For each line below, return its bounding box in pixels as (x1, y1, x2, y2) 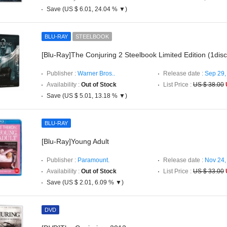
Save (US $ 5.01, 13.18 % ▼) (47, 92, 127, 99)
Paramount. (78, 157, 109, 164)
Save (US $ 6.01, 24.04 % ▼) (47, 6, 127, 13)
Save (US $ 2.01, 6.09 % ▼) (47, 179, 124, 186)
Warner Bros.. (78, 70, 115, 77)
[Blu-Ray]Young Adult (42, 137, 109, 145)
